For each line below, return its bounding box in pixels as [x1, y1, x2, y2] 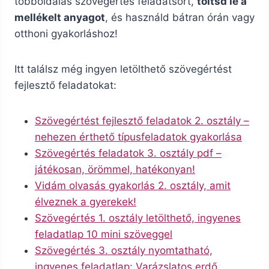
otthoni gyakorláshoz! [14, 28, 118, 40]
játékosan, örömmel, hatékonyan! [35, 163, 195, 176]
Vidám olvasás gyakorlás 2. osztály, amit [35, 180, 231, 192]
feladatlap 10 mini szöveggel [35, 228, 172, 241]
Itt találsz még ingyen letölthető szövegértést [14, 63, 232, 76]
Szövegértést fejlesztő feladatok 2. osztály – [35, 115, 249, 127]
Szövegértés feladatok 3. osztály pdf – [35, 147, 222, 160]
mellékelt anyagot [14, 11, 105, 24]
